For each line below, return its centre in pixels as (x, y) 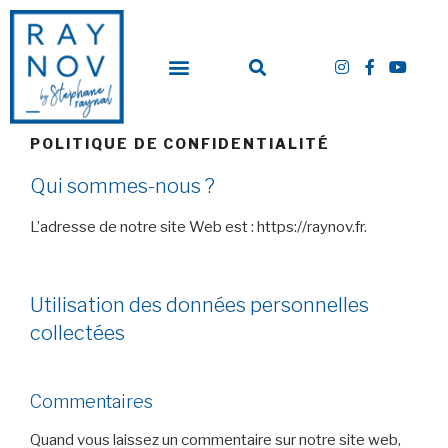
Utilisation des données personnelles (199, 305)
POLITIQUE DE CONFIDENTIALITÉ (180, 144)
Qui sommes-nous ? (122, 185)
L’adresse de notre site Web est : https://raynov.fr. (198, 226)
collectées (77, 333)
